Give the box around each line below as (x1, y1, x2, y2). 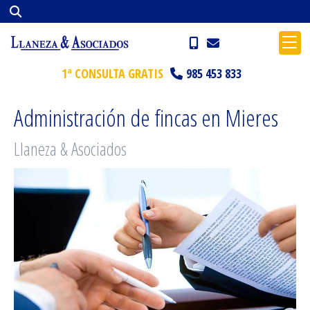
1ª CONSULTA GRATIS (62, 65, 163, 82)
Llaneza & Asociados (14, 136, 127, 161)
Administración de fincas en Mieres (14, 101, 278, 134)
